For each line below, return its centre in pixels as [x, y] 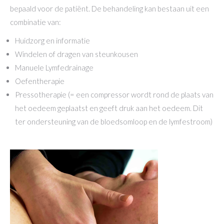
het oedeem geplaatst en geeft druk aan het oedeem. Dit [109, 108]
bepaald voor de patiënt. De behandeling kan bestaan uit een [109, 8]
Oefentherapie [40, 81]
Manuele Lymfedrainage [54, 67]
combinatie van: [35, 22]
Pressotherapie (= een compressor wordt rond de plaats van [114, 94]
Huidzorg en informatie [52, 40]
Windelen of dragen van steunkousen [76, 54]
